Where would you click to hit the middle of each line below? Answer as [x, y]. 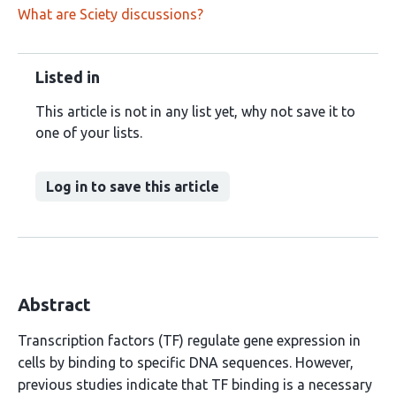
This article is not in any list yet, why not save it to [195, 111]
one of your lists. [89, 133]
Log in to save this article [133, 187]
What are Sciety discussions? [110, 14]
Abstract [54, 305]
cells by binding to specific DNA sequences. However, [186, 362]
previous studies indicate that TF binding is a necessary [195, 385]
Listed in [68, 77]
